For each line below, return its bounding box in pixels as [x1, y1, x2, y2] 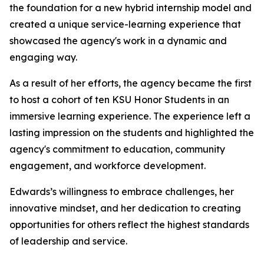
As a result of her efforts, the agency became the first [9, 77, 252, 89]
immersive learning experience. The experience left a [9, 110, 250, 122]
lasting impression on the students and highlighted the [9, 127, 254, 138]
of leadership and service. [9, 235, 130, 247]
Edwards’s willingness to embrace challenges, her [9, 186, 234, 197]
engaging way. [9, 51, 77, 63]
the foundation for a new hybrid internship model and [9, 2, 252, 14]
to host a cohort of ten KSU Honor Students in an [9, 94, 229, 105]
